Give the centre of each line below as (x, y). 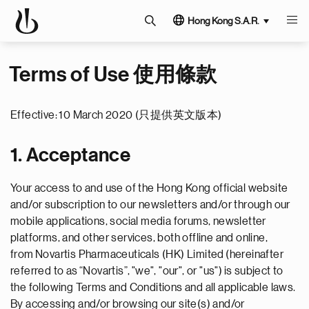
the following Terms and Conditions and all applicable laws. (153, 288)
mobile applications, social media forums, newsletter (138, 221)
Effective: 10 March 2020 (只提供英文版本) (116, 115)
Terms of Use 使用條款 (113, 74)
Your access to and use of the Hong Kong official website (149, 188)
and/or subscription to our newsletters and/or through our (150, 205)
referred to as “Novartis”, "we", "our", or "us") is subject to (147, 271)
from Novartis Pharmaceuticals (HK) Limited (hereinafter (147, 255)
